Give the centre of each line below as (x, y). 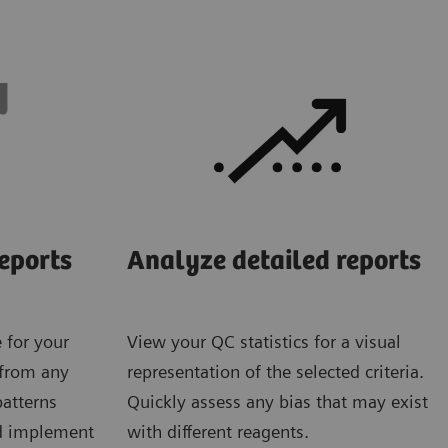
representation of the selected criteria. (275, 371)
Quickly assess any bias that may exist (277, 401)
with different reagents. (218, 431)
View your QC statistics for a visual (264, 341)
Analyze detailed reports (274, 261)
